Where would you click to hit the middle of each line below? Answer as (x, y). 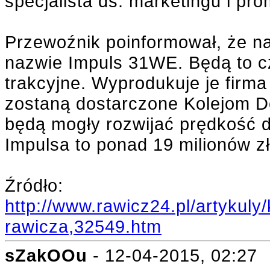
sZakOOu (46, 255)
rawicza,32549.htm (83, 226)
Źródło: (34, 185)
